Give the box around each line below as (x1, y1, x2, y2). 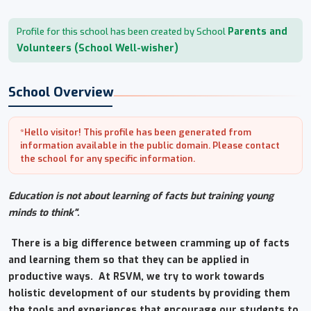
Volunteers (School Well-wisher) (17, 41, 178, 55)
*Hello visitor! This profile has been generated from (20, 126, 251, 138)
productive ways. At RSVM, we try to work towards (8, 269, 264, 283)
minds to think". (8, 205, 79, 219)
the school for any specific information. (20, 152, 195, 165)
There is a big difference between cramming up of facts (8, 236, 289, 250)
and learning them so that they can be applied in (8, 253, 249, 267)
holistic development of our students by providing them (8, 286, 290, 300)
